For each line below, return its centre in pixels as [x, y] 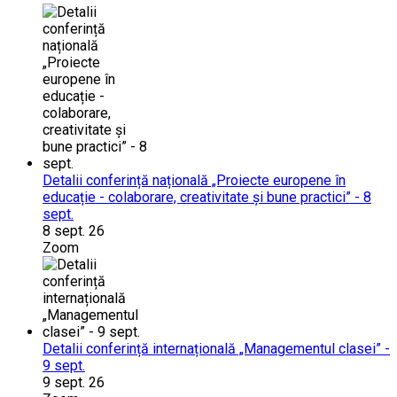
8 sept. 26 [74, 230]
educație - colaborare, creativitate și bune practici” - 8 [207, 197]
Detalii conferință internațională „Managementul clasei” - [216, 348]
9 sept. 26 [74, 382]
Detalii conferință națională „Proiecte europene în [194, 180]
